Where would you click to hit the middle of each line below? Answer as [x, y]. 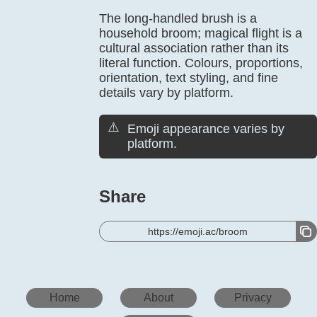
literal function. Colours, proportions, [201, 63]
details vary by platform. [166, 93]
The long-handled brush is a [178, 18]
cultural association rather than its [194, 48]
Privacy [253, 298]
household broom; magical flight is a [201, 33]
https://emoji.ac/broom [198, 231]
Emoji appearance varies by [206, 129]
